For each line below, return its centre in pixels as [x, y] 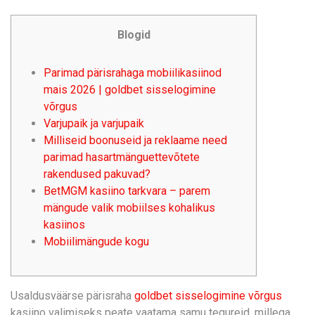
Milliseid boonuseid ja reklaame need [135, 140]
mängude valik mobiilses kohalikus [129, 208]
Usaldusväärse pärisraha [72, 296]
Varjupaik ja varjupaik [94, 123]
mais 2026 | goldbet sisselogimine [130, 90]
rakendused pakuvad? [97, 174]
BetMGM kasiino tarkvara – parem [127, 191]
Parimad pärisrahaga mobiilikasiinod [133, 73]
